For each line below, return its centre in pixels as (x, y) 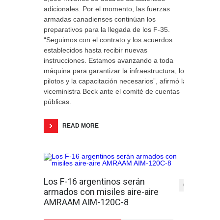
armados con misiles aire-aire (101, 192)
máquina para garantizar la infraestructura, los (116, 71)
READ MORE (81, 126)
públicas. (57, 102)
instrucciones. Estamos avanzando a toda (109, 60)
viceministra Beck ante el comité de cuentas (112, 91)
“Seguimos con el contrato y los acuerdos (108, 40)
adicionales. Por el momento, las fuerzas (107, 9)
